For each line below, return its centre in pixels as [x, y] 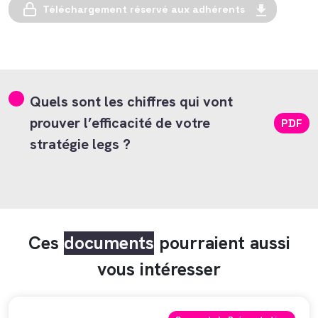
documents [109, 243]
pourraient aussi [222, 243]
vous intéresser [159, 269]
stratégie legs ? [80, 144]
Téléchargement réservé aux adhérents [144, 9]
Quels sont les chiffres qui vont [131, 102]
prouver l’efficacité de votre [120, 123]
